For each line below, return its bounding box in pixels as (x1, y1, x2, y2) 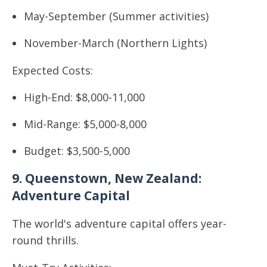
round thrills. (12, 233, 79, 247)
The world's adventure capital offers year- (12, 216, 226, 231)
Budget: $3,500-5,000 (24, 144, 130, 158)
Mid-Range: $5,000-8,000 (24, 117, 147, 131)
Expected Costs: (12, 63, 93, 77)
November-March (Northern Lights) (24, 36, 207, 50)
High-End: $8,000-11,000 (24, 90, 145, 104)
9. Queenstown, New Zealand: (12, 170, 201, 187)
